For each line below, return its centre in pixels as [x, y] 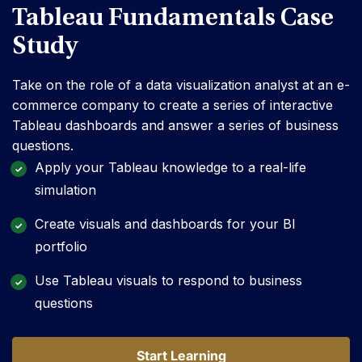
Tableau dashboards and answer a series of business [175, 126]
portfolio [61, 247]
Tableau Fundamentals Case [173, 20]
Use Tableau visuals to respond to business [168, 281]
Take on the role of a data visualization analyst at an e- [181, 85]
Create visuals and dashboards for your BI [165, 224]
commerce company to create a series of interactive [173, 105]
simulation [65, 190]
